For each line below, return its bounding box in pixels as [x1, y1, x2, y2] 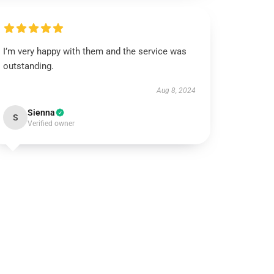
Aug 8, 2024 [156, 86, 196, 95]
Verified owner [28, 119, 75, 128]
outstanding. [3, 61, 54, 72]
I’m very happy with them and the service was [3, 46, 187, 57]
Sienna [28, 108, 56, 117]
